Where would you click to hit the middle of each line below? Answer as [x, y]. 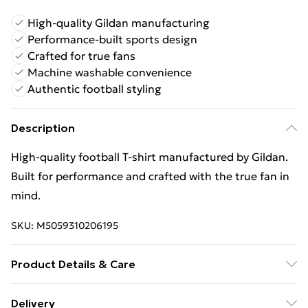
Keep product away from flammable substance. [134, 293]
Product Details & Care [73, 264]
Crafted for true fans [81, 56]
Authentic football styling [95, 89]
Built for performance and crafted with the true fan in [150, 176]
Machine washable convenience [110, 72]
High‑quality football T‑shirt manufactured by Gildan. [150, 157]
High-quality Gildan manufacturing [119, 23]
